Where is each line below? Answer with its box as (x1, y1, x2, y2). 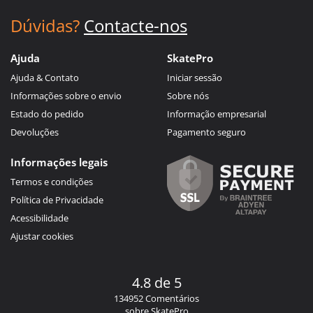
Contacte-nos (84, 13, 187, 37)
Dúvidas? (10, 13, 80, 37)
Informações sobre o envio (10, 89, 122, 102)
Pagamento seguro (167, 125, 246, 138)
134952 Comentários (114, 291, 199, 305)
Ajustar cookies (10, 229, 73, 242)
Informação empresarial (167, 107, 266, 120)
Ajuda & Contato (10, 71, 79, 84)
